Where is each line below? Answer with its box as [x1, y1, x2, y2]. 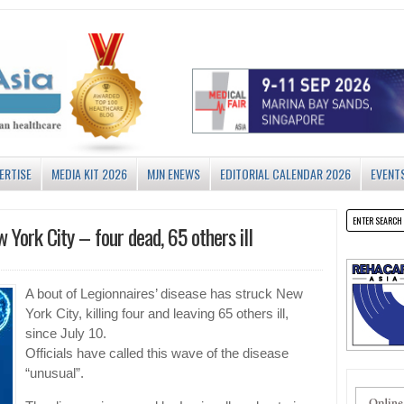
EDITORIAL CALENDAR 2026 [220, 164, 351, 184]
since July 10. [25, 326, 106, 342]
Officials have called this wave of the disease [25, 346, 289, 362]
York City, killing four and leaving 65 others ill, [25, 307, 289, 322]
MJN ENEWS [147, 164, 200, 184]
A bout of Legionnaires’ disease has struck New [25, 287, 303, 302]
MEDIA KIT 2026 [51, 164, 127, 184]
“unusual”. [25, 366, 84, 381]
